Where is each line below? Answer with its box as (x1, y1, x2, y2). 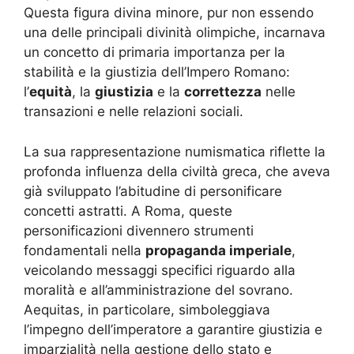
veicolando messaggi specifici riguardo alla (24, 262, 296, 278)
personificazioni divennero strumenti (24, 222, 254, 239)
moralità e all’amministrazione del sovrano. (24, 281, 293, 298)
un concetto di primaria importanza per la (24, 44, 285, 61)
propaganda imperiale (145, 242, 292, 258)
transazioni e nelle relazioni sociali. (24, 104, 243, 120)
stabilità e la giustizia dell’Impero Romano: (24, 64, 290, 81)
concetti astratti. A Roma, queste (24, 202, 232, 219)
